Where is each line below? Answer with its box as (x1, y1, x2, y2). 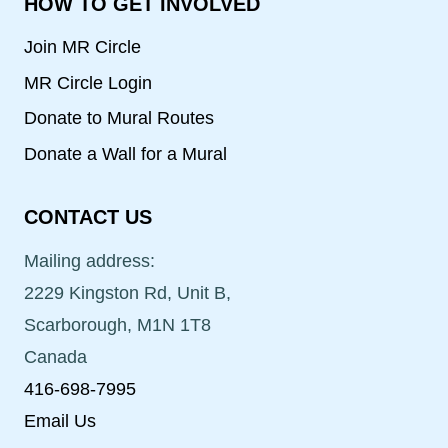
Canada (24, 346, 87, 367)
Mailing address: (24, 250, 155, 271)
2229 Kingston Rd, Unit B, (24, 282, 231, 303)
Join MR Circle (24, 37, 141, 58)
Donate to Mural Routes (24, 108, 214, 129)
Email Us (24, 410, 96, 431)
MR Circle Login (24, 72, 152, 93)
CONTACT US (24, 205, 152, 228)
